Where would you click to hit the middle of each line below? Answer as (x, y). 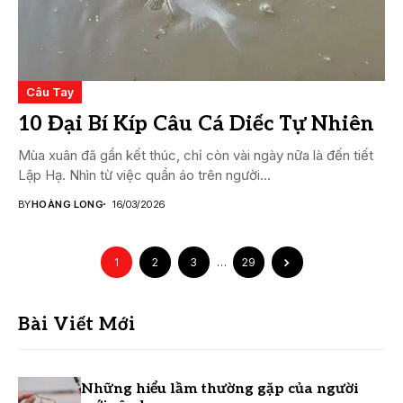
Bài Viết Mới (77, 324)
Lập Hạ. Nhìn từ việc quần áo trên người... (144, 175)
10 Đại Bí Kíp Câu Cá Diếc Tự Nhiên (196, 124)
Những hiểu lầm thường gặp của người (219, 390)
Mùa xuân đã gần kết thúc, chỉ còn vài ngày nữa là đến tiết (196, 155)
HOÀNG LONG (67, 204)
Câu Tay (50, 91)
